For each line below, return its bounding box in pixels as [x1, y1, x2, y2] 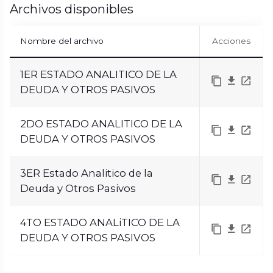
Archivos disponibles [10, 2, 134, 16]
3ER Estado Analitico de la [19, 167, 153, 179]
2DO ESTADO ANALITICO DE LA [19, 118, 182, 130]
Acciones [211, 36, 251, 46]
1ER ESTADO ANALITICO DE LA [19, 68, 177, 80]
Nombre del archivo [19, 36, 104, 46]
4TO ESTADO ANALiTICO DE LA [19, 216, 180, 229]
